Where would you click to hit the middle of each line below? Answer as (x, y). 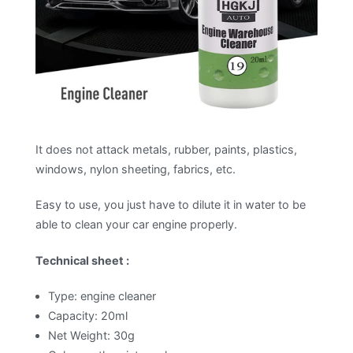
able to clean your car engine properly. (136, 225)
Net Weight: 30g (91, 335)
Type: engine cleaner (102, 295)
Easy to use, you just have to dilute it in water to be (171, 205)
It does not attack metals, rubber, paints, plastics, (166, 150)
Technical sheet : (82, 260)
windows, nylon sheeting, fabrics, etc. (136, 169)
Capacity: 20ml (88, 315)
